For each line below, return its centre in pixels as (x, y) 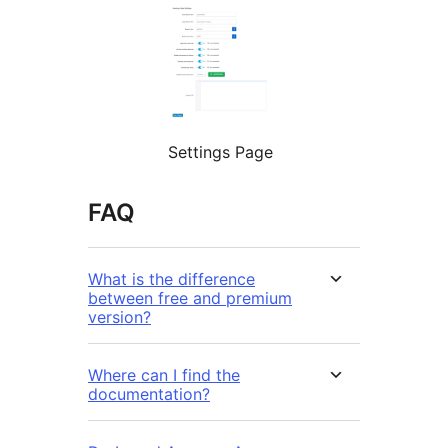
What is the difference (171, 279)
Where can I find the (164, 375)
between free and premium (190, 298)
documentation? (149, 394)
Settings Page (220, 152)
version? (119, 317)
